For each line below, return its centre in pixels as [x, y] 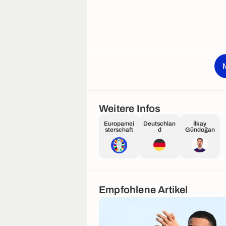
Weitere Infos [130, 108]
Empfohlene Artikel [144, 190]
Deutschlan [159, 123]
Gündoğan [200, 129]
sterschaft [119, 129]
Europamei [119, 123]
